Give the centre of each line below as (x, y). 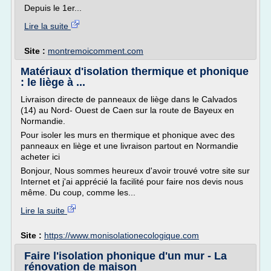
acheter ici (40, 157)
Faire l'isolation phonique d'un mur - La (126, 256)
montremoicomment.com (96, 51)
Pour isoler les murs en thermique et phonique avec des (128, 135)
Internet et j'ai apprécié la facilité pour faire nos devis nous (132, 181)
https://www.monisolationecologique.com (122, 235)
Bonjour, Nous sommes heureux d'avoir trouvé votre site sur (135, 171)
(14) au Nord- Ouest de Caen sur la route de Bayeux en (127, 110)
